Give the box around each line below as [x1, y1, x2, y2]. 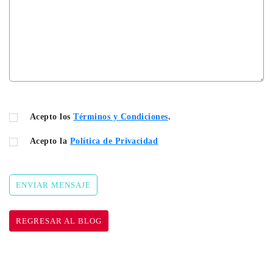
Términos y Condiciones [73, 112, 168, 122]
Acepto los [30, 112, 74, 122]
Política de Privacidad [69, 136, 158, 146]
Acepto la [30, 136, 70, 146]
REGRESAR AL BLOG [16, 216, 102, 226]
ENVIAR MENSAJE [16, 180, 91, 190]
